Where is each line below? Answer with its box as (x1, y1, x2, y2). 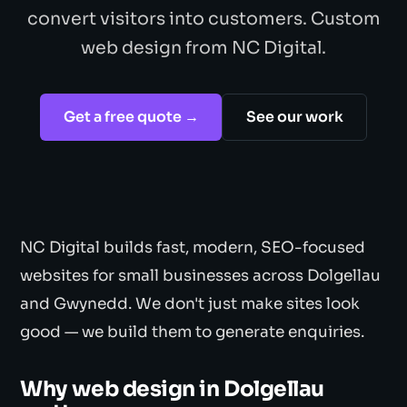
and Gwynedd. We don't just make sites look (20, 294, 361, 314)
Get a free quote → (63, 107, 199, 126)
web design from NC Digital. (81, 35, 326, 59)
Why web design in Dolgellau (20, 375, 324, 403)
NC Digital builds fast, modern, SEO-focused (20, 238, 366, 258)
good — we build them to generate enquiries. (20, 323, 365, 342)
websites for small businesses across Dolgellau (20, 266, 382, 286)
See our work (245, 107, 343, 126)
